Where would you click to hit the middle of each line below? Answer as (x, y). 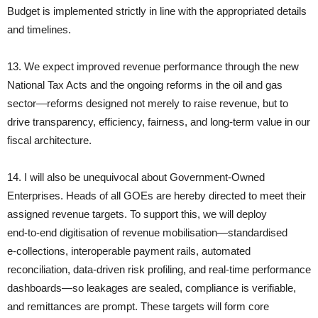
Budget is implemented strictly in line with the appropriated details (157, 11)
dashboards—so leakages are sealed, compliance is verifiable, (152, 288)
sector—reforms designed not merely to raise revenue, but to (148, 104)
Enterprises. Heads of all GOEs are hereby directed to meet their (157, 196)
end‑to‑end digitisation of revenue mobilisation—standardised (147, 233)
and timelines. (39, 30)
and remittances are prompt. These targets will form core (138, 307)
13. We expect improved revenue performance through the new (153, 67)
